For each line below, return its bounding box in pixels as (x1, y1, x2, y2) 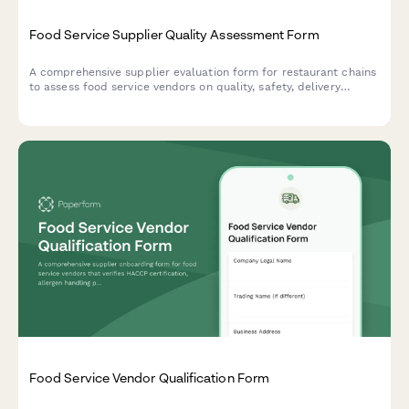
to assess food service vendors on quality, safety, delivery (29, 80, 341, 94)
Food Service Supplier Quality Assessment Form (29, 26, 320, 42)
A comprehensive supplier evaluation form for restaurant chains (29, 66, 376, 79)
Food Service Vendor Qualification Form (29, 369, 270, 385)
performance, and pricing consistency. (29, 95, 235, 109)
